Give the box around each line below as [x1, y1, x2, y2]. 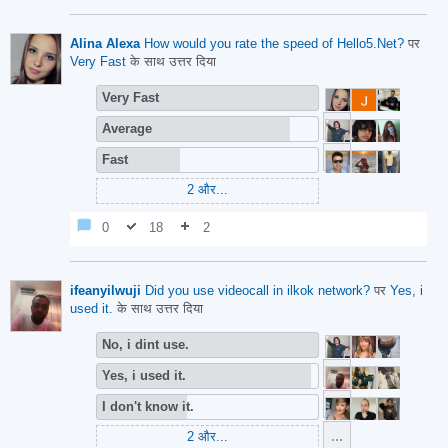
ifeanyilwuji [70, 283, 141, 298]
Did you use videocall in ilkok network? [145, 283, 370, 298]
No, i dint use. [102, 337, 189, 352]
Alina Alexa [70, 36, 140, 51]
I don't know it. [102, 399, 194, 414]
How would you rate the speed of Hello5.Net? [144, 36, 404, 51]
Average [102, 121, 152, 136]
